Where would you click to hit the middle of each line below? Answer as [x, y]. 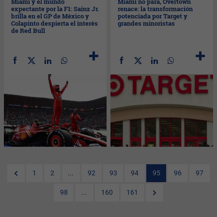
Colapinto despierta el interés [55, 23]
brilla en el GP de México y [50, 16]
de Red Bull [28, 30]
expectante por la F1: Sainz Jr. [55, 8]
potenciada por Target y [153, 16]
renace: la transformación [155, 8]
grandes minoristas [147, 23]
